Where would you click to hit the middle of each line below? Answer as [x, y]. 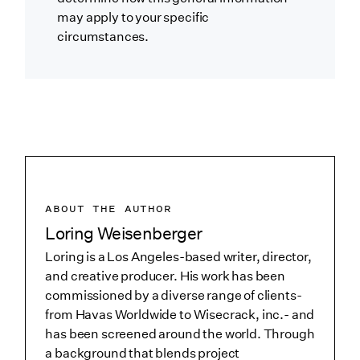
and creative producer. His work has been [165, 276]
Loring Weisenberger [124, 234]
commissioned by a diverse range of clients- [174, 296]
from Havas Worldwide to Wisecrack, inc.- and [180, 315]
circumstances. [103, 36]
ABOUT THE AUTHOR [108, 208]
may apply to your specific [133, 17]
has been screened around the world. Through [180, 334]
